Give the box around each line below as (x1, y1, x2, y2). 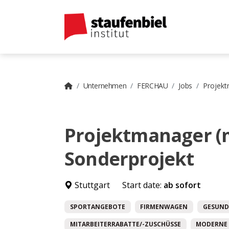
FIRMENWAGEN (140, 202, 188, 211)
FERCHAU (137, 80, 168, 90)
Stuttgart (73, 179, 110, 191)
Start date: (122, 179, 164, 191)
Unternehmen (83, 80, 127, 90)
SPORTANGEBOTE (70, 202, 125, 211)
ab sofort (164, 179, 201, 191)
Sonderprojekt (64, 146, 194, 171)
